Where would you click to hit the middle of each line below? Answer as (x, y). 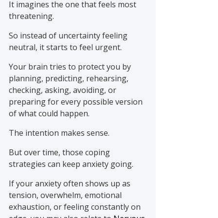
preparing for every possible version (77, 101)
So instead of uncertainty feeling (69, 35)
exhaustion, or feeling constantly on (76, 207)
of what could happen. (49, 113)
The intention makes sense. (59, 133)
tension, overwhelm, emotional (66, 195)
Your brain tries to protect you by (71, 66)
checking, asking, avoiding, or (64, 90)
